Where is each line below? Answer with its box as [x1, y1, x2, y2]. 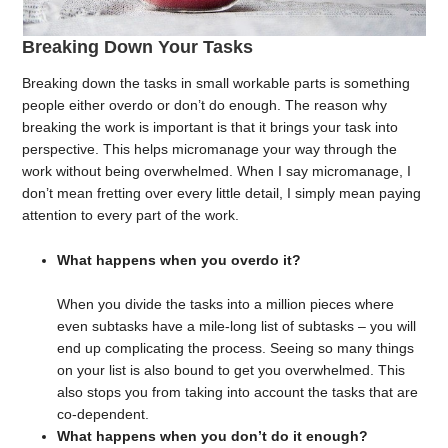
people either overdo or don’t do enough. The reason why [22, 96, 388, 113]
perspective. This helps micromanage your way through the [22, 140, 398, 157]
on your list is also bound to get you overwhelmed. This [57, 361, 406, 378]
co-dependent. [57, 405, 150, 422]
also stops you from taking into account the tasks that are [57, 383, 419, 400]
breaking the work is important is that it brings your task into [22, 118, 399, 135]
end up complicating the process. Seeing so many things [57, 339, 415, 356]
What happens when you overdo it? [57, 251, 302, 268]
